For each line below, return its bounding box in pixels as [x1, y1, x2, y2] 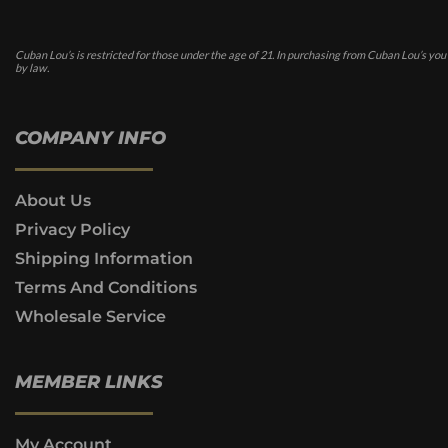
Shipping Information [15, 248, 193, 268]
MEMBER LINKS [15, 370, 163, 393]
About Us [15, 190, 91, 210]
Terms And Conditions [15, 277, 197, 297]
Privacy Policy [15, 219, 130, 239]
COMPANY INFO [15, 126, 166, 149]
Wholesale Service [15, 306, 166, 326]
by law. [15, 61, 49, 75]
